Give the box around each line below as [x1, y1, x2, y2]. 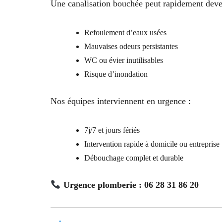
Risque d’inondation [84, 70, 148, 79]
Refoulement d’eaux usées [84, 28, 166, 37]
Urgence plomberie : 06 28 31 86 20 [63, 180, 199, 190]
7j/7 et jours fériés [84, 126, 140, 135]
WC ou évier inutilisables [84, 56, 163, 65]
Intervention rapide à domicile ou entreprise [84, 140, 220, 149]
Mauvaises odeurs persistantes [84, 42, 178, 51]
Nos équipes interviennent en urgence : [51, 96, 191, 107]
